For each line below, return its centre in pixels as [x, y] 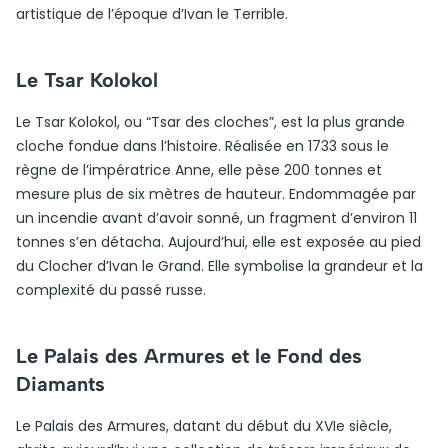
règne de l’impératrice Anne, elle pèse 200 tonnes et [199, 170]
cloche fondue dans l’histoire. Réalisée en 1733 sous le [202, 146]
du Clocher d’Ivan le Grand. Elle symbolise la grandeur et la [219, 266]
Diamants [60, 384]
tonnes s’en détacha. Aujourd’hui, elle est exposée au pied [218, 242]
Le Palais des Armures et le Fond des [189, 356]
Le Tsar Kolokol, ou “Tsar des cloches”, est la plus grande [210, 122]
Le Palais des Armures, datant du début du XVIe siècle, [204, 426]
